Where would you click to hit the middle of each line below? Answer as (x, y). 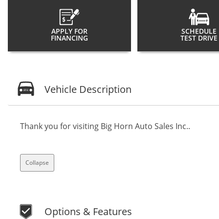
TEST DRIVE (199, 38)
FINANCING (69, 38)
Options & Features (88, 211)
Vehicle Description (88, 89)
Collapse (37, 162)
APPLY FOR (69, 31)
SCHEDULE (199, 31)
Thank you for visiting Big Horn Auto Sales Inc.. (105, 126)
